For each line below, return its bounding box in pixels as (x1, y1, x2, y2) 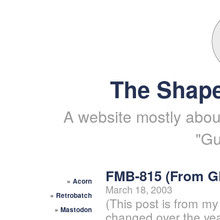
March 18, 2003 (106, 182, 172, 196)
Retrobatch (56, 191, 92, 200)
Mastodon (60, 205, 92, 214)
